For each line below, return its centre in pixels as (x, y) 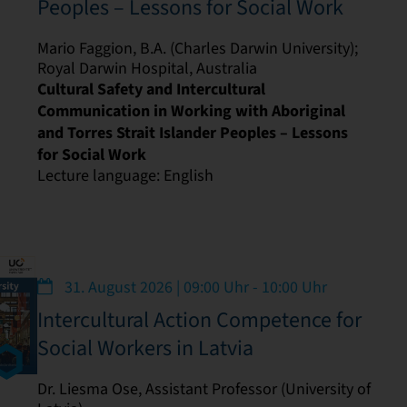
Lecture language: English (125, 175)
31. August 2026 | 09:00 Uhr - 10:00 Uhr (194, 287)
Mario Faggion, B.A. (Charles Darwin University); (197, 48)
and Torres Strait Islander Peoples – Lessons (192, 132)
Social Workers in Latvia (145, 348)
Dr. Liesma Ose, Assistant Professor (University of (203, 389)
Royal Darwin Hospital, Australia (147, 68)
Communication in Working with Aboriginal (191, 110)
